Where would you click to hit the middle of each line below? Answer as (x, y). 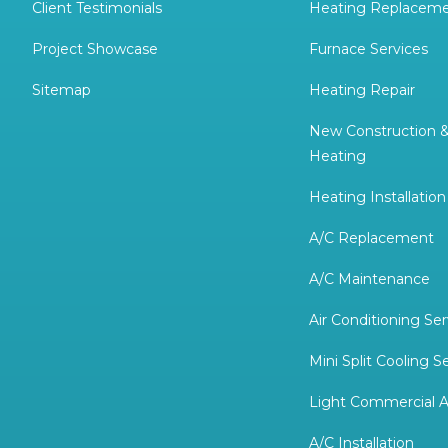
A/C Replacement (372, 238)
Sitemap (61, 90)
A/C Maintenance (370, 279)
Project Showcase (95, 49)
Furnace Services (369, 49)
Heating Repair (362, 90)
